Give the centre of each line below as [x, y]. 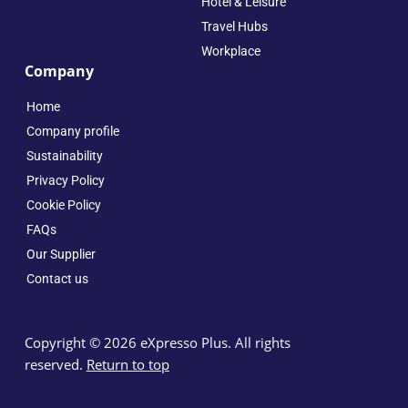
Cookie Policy [63, 205]
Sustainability [64, 156]
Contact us [57, 279]
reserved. [55, 365]
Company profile [72, 132]
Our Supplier [61, 255]
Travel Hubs [234, 27]
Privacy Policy [65, 181]
